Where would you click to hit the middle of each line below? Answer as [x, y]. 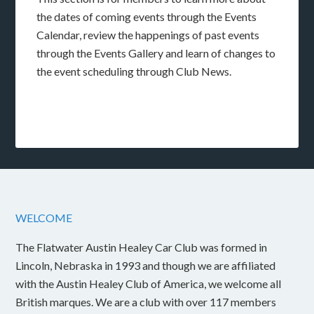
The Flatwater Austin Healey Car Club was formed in [142, 247]
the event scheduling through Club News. [134, 71]
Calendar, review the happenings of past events [148, 35]
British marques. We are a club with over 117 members [146, 302]
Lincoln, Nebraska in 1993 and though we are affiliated [146, 265]
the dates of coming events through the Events [147, 16]
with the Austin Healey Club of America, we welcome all [149, 284]
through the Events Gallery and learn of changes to [156, 53]
